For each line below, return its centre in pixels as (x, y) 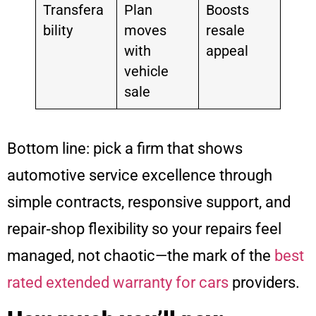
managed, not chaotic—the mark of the (141, 255)
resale (225, 30)
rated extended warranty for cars (118, 282)
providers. (264, 282)
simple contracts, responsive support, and (149, 202)
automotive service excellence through (140, 175)
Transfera (73, 10)
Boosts (227, 10)
